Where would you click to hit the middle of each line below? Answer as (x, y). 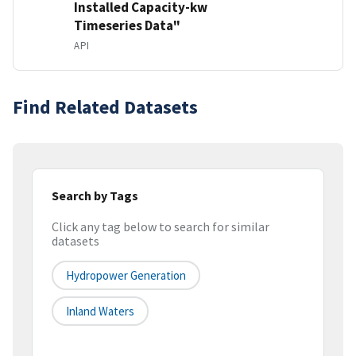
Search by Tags (95, 195)
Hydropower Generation (126, 276)
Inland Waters (100, 311)
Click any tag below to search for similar (161, 227)
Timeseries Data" (127, 25)
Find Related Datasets (105, 106)
